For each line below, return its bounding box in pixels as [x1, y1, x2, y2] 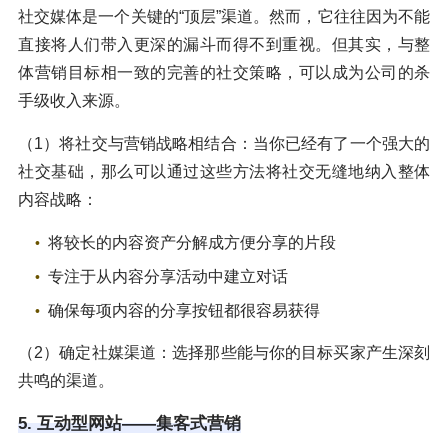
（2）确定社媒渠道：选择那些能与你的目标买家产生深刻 [18, 343, 430, 361]
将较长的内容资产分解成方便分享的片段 [48, 233, 336, 251]
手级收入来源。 [18, 91, 130, 109]
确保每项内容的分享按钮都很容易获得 [48, 301, 320, 319]
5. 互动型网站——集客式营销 [18, 413, 241, 433]
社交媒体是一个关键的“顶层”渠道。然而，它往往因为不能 [18, 7, 430, 25]
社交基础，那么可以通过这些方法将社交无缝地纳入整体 [18, 162, 430, 180]
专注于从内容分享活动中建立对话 [48, 267, 288, 285]
